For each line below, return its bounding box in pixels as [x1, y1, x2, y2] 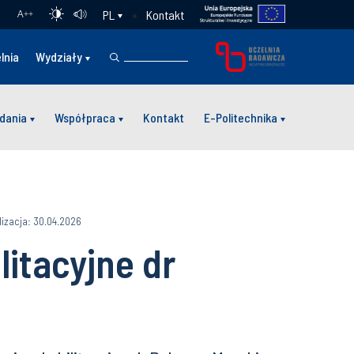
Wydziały [36, 49, 83, 64]
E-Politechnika [204, 109, 277, 125]
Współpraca [55, 109, 115, 125]
